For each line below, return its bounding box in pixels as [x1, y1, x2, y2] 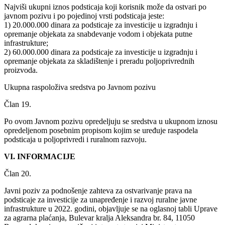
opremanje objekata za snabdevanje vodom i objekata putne [4, 29, 192, 38]
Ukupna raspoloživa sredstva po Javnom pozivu [4, 82, 156, 91]
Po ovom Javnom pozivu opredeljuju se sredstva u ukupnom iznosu [4, 117, 217, 126]
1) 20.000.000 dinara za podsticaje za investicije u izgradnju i [4, 20, 197, 29]
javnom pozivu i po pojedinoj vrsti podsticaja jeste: [4, 11, 164, 20]
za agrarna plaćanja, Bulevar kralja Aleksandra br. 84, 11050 [4, 213, 195, 222]
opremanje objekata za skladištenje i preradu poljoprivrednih [4, 56, 194, 65]
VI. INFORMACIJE [4, 152, 75, 161]
